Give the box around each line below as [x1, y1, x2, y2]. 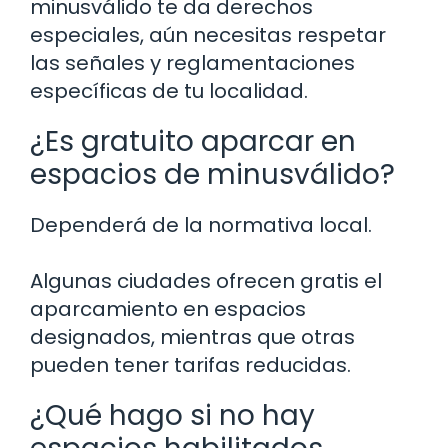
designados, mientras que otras [30, 322, 355, 351]
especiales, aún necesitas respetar [30, 20, 386, 49]
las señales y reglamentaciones [30, 48, 355, 77]
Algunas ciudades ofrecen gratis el [30, 266, 382, 295]
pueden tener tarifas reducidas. [30, 350, 351, 379]
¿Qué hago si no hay [30, 395, 315, 435]
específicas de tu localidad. [30, 76, 308, 105]
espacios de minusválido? [30, 154, 395, 194]
